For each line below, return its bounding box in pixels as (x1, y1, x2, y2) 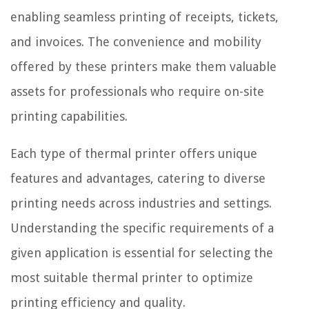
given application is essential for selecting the (10, 245, 273, 260)
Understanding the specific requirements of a (10, 220, 274, 235)
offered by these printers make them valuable (10, 59, 277, 74)
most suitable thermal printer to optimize (10, 270, 253, 285)
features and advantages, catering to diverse (10, 170, 266, 186)
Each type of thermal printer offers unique (10, 146, 257, 161)
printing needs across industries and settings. (10, 195, 272, 210)
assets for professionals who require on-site (10, 83, 264, 99)
